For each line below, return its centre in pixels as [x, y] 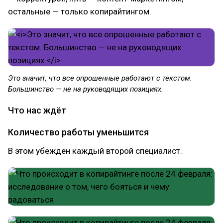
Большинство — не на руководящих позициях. [86, 89]
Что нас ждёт [37, 110]
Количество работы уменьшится [78, 132]
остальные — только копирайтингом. [80, 11]
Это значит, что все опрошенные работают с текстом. [100, 78]
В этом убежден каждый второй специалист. [95, 151]
